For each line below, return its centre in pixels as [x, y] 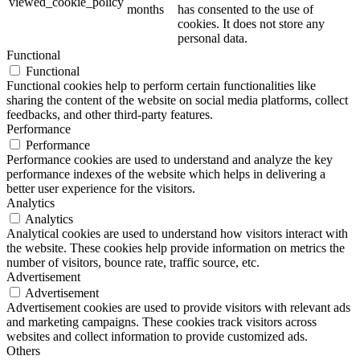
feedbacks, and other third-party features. [110, 115]
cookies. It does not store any [251, 24]
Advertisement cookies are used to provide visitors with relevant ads [178, 308]
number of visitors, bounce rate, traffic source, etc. [133, 263]
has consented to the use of [245, 10]
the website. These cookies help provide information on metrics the [176, 248]
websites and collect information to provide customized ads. [157, 337]
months [145, 10]
